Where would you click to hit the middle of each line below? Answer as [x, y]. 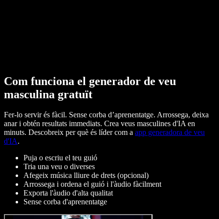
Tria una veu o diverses [59, 167]
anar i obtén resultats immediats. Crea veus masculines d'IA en [99, 124]
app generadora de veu [170, 132]
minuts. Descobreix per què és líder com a [69, 132]
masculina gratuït [48, 94]
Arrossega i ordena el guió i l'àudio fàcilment [92, 184]
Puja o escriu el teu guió [60, 158]
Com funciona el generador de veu [90, 81]
